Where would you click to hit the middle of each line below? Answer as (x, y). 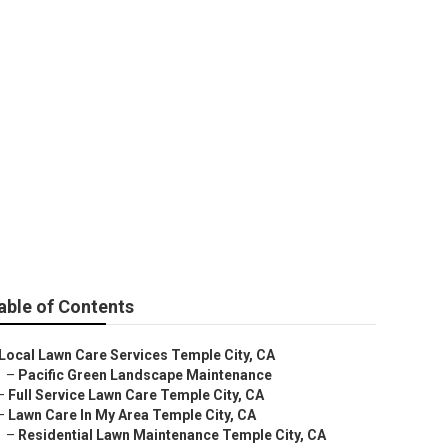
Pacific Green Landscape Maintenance (145, 375)
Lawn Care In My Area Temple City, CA (132, 415)
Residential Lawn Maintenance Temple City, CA (172, 435)
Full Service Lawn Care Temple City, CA (136, 395)
